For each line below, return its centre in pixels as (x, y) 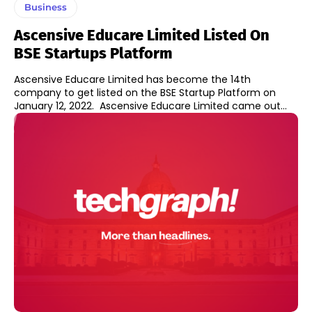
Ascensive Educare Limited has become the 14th (132, 79)
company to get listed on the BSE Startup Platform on (145, 92)
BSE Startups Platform (93, 53)
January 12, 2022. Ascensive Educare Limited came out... (193, 106)
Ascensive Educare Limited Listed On (142, 35)
